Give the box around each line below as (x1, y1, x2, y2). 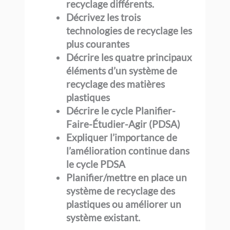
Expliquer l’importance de (66, 131, 178, 143)
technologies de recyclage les (66, 24, 193, 36)
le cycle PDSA (66, 158, 126, 170)
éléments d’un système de (66, 64, 178, 76)
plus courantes (66, 37, 130, 50)
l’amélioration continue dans (66, 144, 190, 157)
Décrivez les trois (66, 11, 141, 23)
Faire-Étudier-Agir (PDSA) (66, 118, 181, 130)
